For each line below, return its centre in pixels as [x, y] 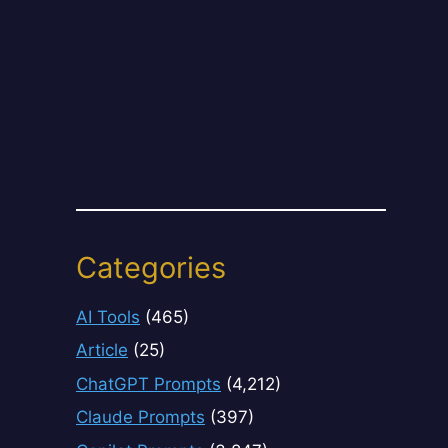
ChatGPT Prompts [148, 383]
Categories [151, 267]
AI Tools [108, 316]
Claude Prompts [140, 417]
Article [102, 350]
